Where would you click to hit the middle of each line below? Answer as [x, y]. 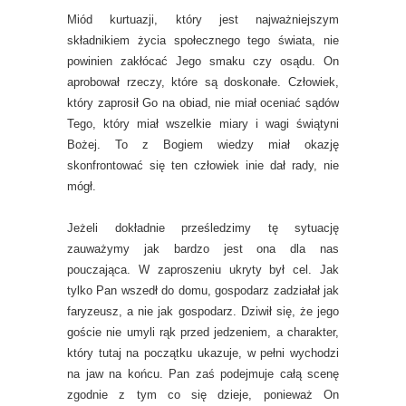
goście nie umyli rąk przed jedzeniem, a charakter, [203, 332]
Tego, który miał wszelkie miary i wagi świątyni [203, 124]
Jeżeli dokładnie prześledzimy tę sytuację [203, 228]
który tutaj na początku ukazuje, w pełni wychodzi [203, 353]
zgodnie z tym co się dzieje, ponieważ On [203, 395]
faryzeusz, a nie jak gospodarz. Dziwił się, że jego [203, 311]
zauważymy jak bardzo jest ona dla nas [203, 249]
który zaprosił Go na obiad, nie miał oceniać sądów [203, 103]
